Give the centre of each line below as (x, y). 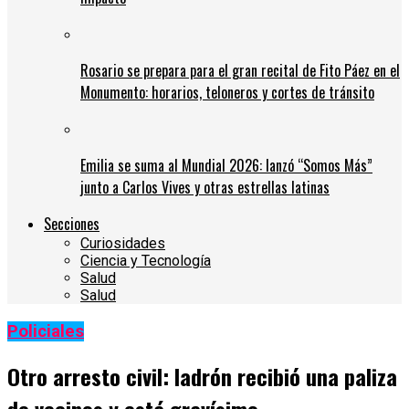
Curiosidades (123, 244)
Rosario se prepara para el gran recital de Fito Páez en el (240, 71)
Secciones (72, 224)
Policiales (46, 332)
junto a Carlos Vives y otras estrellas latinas (205, 188)
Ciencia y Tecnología (146, 261)
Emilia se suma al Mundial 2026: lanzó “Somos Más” (226, 166)
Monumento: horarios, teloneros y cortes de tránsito (227, 93)
